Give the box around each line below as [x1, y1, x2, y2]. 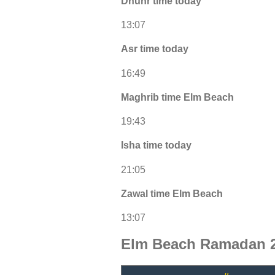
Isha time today [121, 140, 192, 151]
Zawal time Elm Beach [121, 188, 223, 199]
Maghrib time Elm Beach [121, 91, 234, 103]
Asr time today [121, 44, 188, 55]
